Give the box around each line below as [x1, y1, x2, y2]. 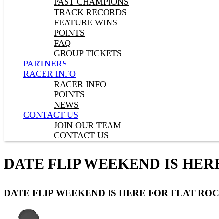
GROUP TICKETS [54, 48, 122, 58]
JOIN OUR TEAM [54, 120, 122, 130]
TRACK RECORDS [54, 7, 127, 17]
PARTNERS [23, 59, 67, 68]
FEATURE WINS [54, 18, 118, 27]
